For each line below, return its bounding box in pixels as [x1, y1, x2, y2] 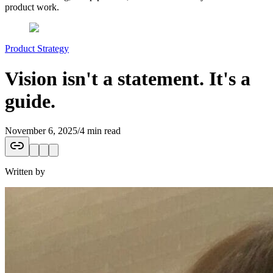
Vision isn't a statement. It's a [5, 67, 250, 90]
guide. [5, 90, 55, 112]
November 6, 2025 [5, 125, 77, 136]
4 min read [80, 125, 121, 136]
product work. [5, 2, 59, 13]
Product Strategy [5, 43, 69, 54]
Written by [5, 166, 45, 177]
